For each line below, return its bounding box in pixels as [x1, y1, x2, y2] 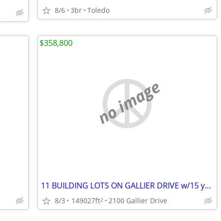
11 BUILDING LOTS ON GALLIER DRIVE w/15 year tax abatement [205, 180, 211, 191]
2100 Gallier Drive [109, 195, 167, 205]
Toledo [87, 5, 110, 15]
